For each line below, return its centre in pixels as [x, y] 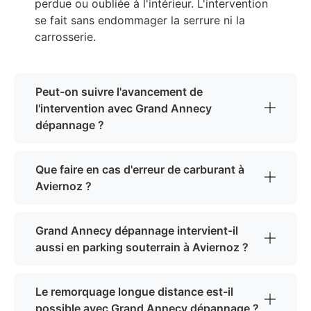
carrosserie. [65, 36]
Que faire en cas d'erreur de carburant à [140, 169]
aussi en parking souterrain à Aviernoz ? [142, 247]
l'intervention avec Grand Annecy [124, 108]
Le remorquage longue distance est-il [134, 291]
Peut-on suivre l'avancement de [119, 91]
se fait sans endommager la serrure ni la [140, 20]
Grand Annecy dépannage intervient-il [137, 230]
